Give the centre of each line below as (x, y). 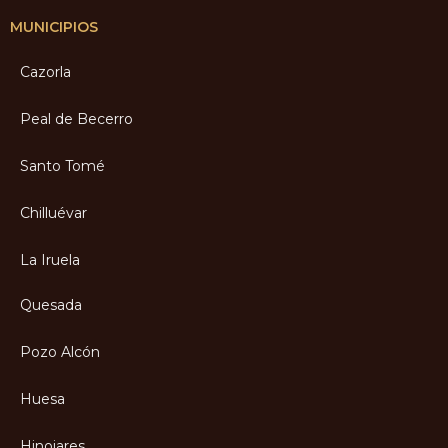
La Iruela (50, 259)
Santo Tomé (62, 165)
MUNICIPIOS (54, 26)
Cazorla (45, 71)
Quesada (51, 304)
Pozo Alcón (60, 351)
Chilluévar (53, 212)
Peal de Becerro (76, 118)
